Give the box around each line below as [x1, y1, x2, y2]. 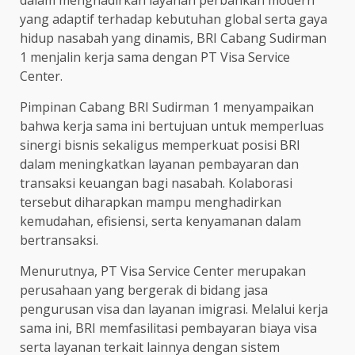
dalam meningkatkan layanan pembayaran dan [20, 155, 299, 173]
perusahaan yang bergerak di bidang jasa [20, 281, 268, 299]
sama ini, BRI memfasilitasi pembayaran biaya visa [20, 319, 317, 337]
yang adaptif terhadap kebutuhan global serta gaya [20, 10, 327, 28]
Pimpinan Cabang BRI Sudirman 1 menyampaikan [20, 97, 314, 116]
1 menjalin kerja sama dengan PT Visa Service [20, 48, 290, 66]
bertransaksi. [20, 231, 98, 249]
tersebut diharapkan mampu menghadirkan [20, 193, 281, 211]
